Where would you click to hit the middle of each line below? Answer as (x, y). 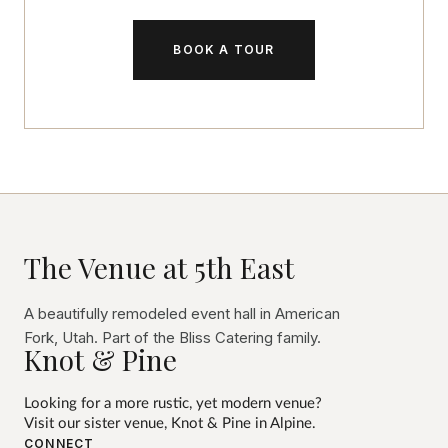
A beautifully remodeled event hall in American (182, 314)
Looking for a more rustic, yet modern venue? (173, 404)
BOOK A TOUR (224, 50)
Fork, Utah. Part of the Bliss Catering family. (172, 338)
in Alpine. (283, 424)
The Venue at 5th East (159, 268)
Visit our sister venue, (97, 424)
